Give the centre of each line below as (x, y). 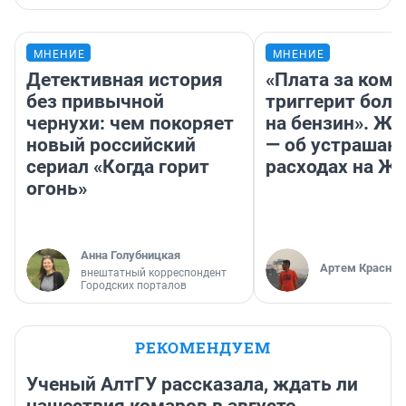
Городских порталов (134, 286)
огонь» (57, 189)
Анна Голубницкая (130, 256)
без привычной (95, 102)
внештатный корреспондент (154, 273)
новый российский (111, 145)
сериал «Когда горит (118, 167)
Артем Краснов (362, 268)
